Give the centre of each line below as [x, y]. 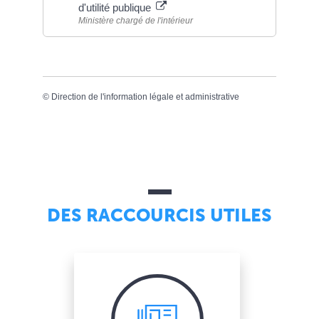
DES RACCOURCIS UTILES [159, 216]
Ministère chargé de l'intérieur [136, 20]
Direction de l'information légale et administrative [145, 96]
